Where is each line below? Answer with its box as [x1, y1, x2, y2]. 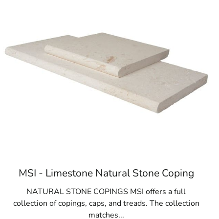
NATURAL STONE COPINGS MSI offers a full [26, 186, 186, 197]
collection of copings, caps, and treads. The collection [13, 198, 199, 209]
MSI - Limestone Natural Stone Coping [18, 166, 194, 180]
